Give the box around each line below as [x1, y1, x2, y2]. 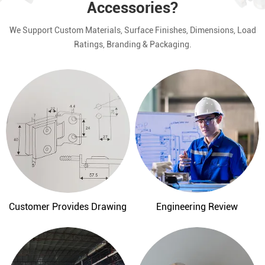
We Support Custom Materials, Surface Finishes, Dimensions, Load [9, 25, 256, 35]
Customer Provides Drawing [9, 201, 127, 213]
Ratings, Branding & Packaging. [73, 39, 192, 49]
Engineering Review [156, 201, 238, 213]
